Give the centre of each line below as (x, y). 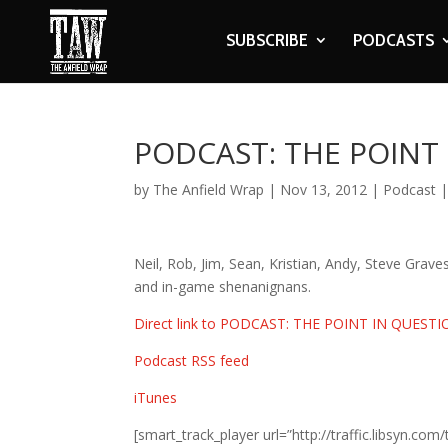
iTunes (156, 397)
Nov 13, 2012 (324, 189)
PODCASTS (393, 40)
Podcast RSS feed (192, 360)
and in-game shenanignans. (223, 286)
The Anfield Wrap (209, 189)
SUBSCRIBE (266, 40)
